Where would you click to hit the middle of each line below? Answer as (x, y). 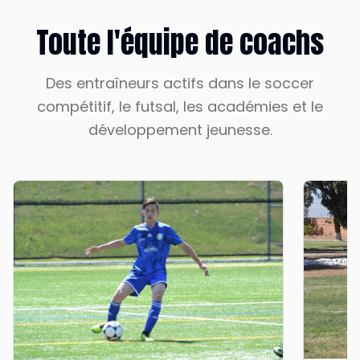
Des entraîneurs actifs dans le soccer (180, 84)
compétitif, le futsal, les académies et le (180, 107)
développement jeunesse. (180, 130)
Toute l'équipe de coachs (180, 43)
